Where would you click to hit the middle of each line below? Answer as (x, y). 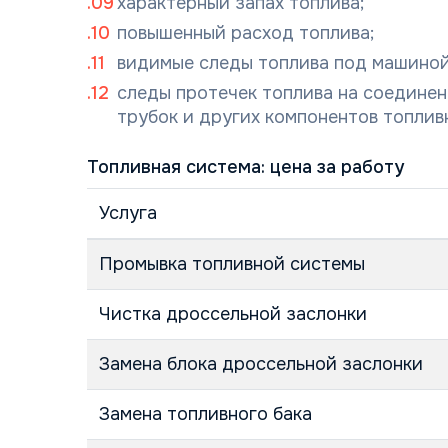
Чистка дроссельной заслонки (233, 314)
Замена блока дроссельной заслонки (261, 364)
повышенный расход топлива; (245, 33)
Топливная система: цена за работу (245, 167)
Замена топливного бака (205, 414)
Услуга (128, 213)
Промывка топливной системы (232, 264)
